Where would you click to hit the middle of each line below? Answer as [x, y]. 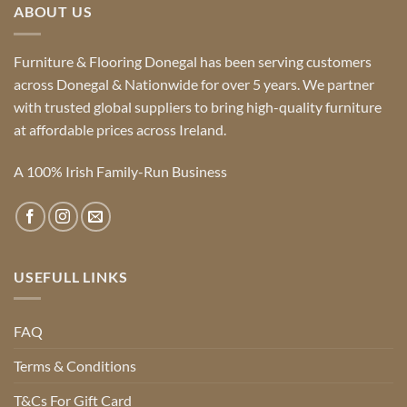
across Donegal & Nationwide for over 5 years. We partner [194, 84]
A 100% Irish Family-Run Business [120, 171]
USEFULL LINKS [71, 276]
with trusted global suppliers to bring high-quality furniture [198, 106]
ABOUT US [53, 12]
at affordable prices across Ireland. [120, 129]
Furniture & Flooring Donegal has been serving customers [193, 61]
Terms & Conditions [75, 366]
